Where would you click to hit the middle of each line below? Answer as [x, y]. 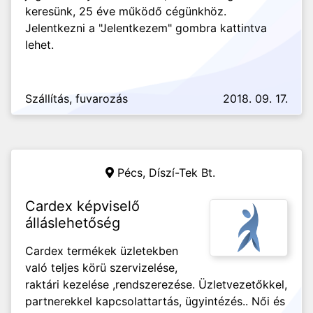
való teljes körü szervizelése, [101, 268]
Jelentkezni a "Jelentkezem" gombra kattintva [146, 28]
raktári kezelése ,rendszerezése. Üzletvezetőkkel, [156, 284]
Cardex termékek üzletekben [102, 251]
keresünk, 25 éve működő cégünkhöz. [126, 11]
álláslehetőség [73, 223]
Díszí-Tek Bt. [182, 173]
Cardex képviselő [82, 206]
